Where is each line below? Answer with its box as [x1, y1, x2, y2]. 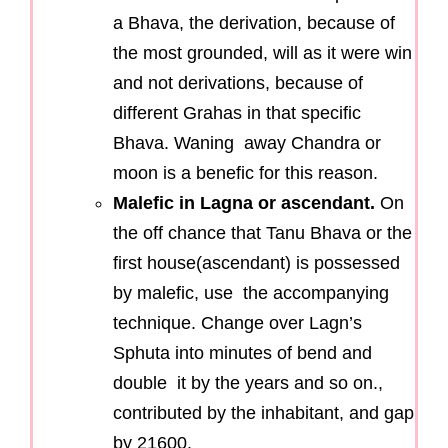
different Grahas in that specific [113, 102, 361, 123]
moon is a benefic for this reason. [113, 162, 378, 183]
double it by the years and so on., [113, 372, 383, 393]
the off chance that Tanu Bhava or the [113, 222, 412, 243]
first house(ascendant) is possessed [113, 252, 400, 273]
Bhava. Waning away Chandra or [113, 132, 381, 153]
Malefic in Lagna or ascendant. [113, 192, 375, 213]
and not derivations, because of [113, 72, 363, 93]
